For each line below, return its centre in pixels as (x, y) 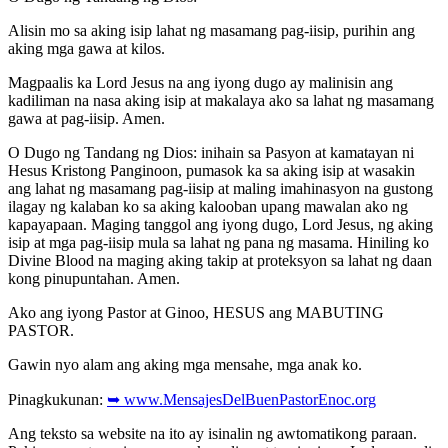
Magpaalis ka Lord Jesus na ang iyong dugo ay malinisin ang (200, 82)
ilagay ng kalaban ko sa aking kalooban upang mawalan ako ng (208, 206)
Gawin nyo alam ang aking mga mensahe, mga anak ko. (185, 364)
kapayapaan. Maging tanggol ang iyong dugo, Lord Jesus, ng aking (220, 224)
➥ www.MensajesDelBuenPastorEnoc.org (241, 399)
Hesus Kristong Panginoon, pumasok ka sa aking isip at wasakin (211, 170)
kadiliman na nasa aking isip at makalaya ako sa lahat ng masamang (221, 100)
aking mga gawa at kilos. (86, 48)
